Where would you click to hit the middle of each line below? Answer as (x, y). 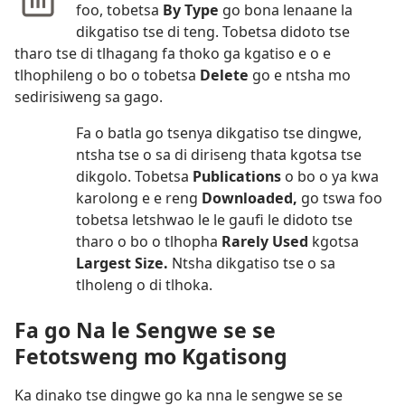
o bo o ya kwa (332, 177)
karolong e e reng (139, 198)
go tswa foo (342, 198)
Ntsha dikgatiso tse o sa (254, 264)
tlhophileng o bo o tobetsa (107, 75)
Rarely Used (267, 242)
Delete (226, 75)
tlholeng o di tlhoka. (144, 285)
